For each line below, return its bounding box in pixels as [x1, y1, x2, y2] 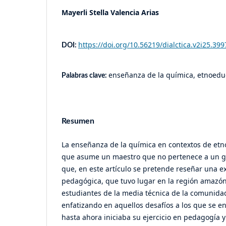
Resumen [62, 117, 94, 125]
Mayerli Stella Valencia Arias [62, 7, 159, 17]
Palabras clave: [62, 72, 108, 79]
